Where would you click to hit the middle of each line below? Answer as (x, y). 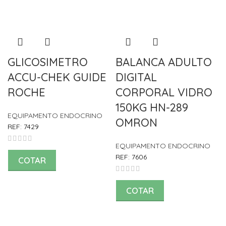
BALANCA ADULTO (164, 62)
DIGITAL (136, 77)
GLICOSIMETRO (48, 62)
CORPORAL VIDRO (164, 93)
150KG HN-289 (152, 108)
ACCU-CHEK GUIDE (57, 77)
